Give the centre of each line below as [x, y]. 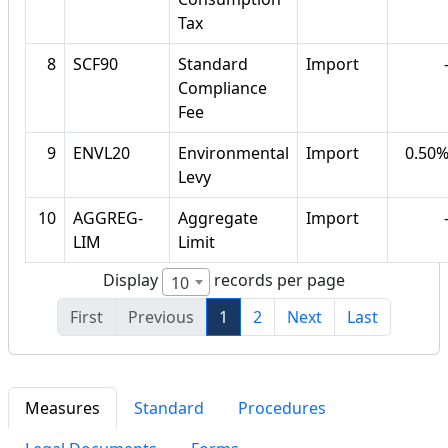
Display [132, 280]
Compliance [222, 88]
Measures [62, 408]
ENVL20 [101, 153]
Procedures [282, 408]
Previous [161, 317]
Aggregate [218, 218]
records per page [277, 280]
